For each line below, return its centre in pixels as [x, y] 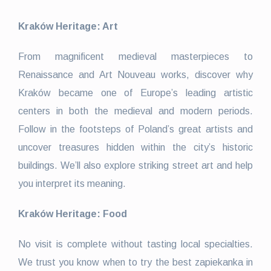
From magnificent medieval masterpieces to [135, 56]
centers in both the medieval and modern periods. [135, 111]
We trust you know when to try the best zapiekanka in [135, 262]
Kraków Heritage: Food [72, 214]
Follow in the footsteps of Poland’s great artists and [135, 129]
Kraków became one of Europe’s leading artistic [135, 93]
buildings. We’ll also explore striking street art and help [135, 165]
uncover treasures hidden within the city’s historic [135, 147]
